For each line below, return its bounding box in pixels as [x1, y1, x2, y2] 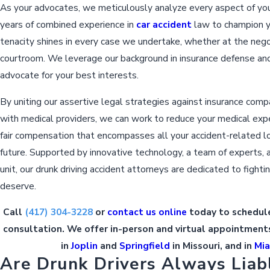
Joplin [71, 239, 101, 253]
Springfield [119, 239, 173, 253]
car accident [134, 18, 192, 31]
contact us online [107, 206, 187, 219]
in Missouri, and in [172, 239, 255, 253]
